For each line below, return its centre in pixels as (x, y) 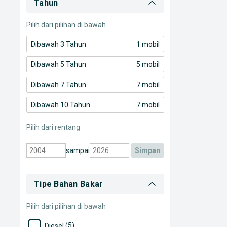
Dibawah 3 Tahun (59, 44)
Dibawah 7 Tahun (59, 85)
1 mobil (148, 44)
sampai (78, 151)
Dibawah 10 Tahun (61, 105)
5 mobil (148, 65)
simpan (150, 151)
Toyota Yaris (65, 15)
